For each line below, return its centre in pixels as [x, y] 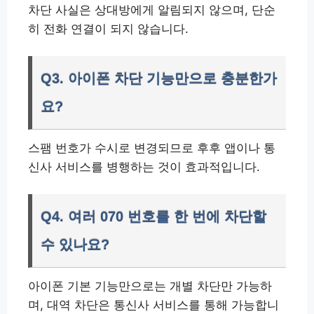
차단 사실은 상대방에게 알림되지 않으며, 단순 [152, 10]
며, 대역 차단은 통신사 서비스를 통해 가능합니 [153, 305]
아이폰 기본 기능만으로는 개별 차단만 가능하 [150, 286]
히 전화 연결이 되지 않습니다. [108, 29]
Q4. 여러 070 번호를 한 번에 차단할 [153, 217]
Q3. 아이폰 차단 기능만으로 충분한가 [159, 78]
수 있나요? [75, 245]
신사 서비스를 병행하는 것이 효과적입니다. [144, 167]
